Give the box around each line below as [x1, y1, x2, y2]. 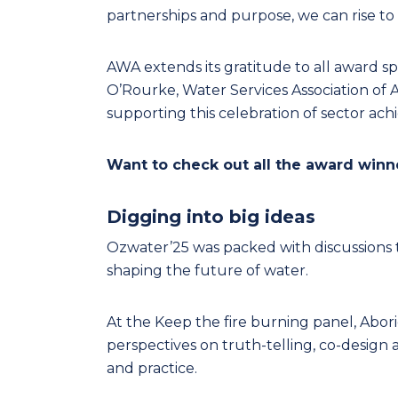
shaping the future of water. [107, 262, 308, 279]
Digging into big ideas [107, 206, 315, 227]
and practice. [107, 360, 197, 377]
